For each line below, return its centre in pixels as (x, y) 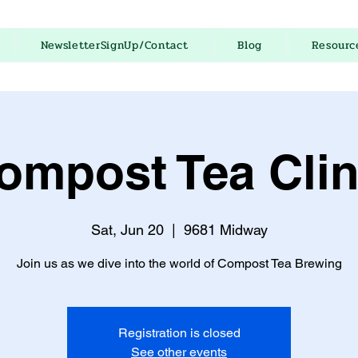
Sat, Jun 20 (127, 230)
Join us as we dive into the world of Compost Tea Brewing (179, 263)
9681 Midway (225, 230)
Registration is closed (179, 333)
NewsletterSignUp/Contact (114, 45)
